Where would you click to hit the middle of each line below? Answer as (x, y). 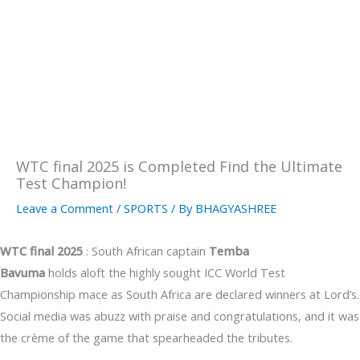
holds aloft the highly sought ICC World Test (167, 272)
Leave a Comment (65, 208)
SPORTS (146, 208)
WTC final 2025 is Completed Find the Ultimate (179, 166)
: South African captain (144, 250)
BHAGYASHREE (236, 208)
